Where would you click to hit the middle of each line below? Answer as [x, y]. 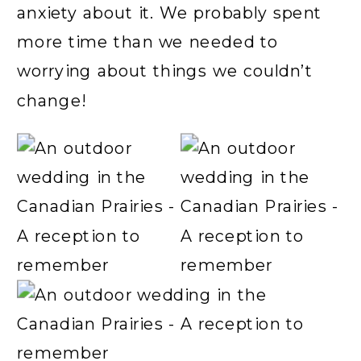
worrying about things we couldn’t [165, 71]
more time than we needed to [148, 42]
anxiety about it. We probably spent [170, 12]
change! [52, 100]
